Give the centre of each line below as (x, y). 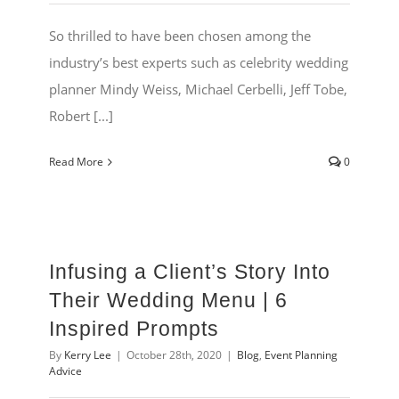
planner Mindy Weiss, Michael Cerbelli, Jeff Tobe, (198, 90)
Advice (65, 371)
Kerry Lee (88, 355)
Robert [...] (81, 116)
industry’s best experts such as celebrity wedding (199, 63)
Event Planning (301, 355)
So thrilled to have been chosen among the (180, 36)
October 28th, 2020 (174, 355)
